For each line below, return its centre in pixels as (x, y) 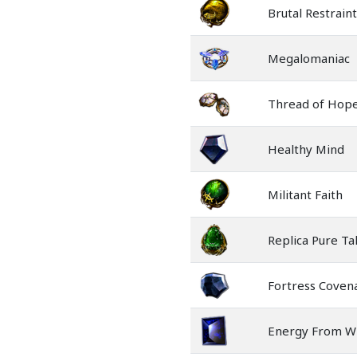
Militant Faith (305, 194)
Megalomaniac (309, 58)
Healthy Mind (306, 149)
